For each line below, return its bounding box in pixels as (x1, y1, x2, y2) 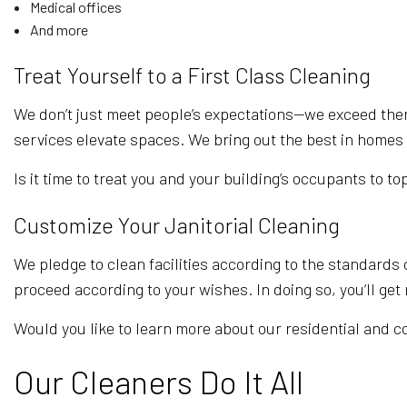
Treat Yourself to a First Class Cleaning (14, 62, 371, 88)
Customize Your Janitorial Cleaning (14, 212, 340, 238)
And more (29, 21, 88, 38)
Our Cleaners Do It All (14, 362, 303, 401)
